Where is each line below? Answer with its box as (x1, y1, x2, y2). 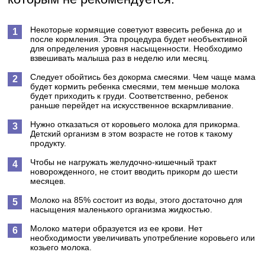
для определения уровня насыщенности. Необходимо (30, 44, 243, 53)
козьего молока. (30, 243, 92, 252)
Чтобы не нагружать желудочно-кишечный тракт (30, 157, 217, 167)
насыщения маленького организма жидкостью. (30, 205, 213, 214)
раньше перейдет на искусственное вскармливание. (30, 101, 234, 110)
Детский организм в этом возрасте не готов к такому (30, 129, 233, 138)
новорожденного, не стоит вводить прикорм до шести (30, 167, 238, 176)
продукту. (30, 138, 67, 148)
